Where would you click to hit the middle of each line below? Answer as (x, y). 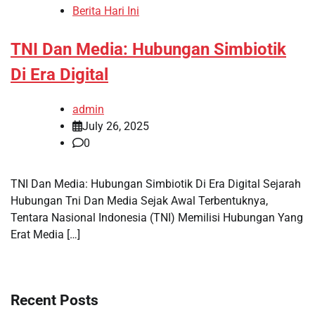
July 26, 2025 (116, 126)
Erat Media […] (45, 234)
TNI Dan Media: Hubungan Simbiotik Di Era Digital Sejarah (156, 184)
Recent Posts (54, 300)
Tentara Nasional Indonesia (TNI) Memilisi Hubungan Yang (157, 217)
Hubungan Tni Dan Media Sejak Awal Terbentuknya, (139, 200)
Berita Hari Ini (106, 11)
